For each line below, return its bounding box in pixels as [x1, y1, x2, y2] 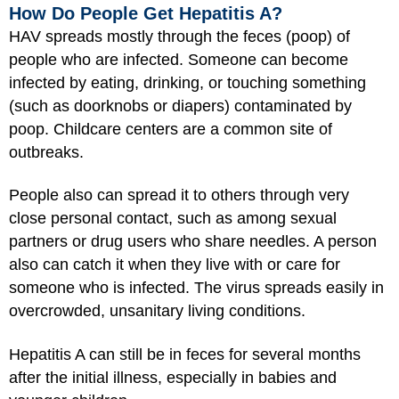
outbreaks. [9, 142, 84, 161]
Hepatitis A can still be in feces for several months [9, 345, 361, 363]
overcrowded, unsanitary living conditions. [9, 302, 305, 320]
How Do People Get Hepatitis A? [9, 3, 282, 23]
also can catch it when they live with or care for [9, 256, 340, 273]
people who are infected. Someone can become [9, 50, 348, 69]
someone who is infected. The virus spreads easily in [9, 279, 384, 297]
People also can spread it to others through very [9, 186, 349, 204]
